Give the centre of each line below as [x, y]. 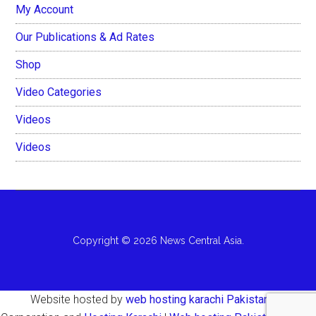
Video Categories [59, 92]
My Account [45, 9]
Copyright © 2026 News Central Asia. [158, 240]
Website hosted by [78, 299]
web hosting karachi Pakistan [197, 299]
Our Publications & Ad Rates [85, 37]
